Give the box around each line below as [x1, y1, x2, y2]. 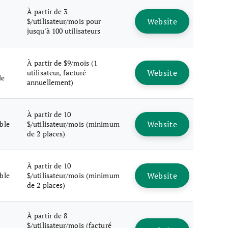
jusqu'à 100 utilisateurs [27, 26, 101, 36]
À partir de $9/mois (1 [27, 58, 98, 68]
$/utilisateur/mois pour [27, 16, 101, 26]
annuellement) [27, 77, 74, 87]
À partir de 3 [27, 7, 68, 16]
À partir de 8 [27, 211, 68, 220]
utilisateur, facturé [27, 68, 86, 77]
